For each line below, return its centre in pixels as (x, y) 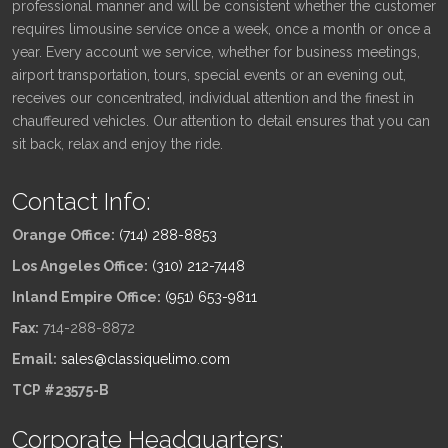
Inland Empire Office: (86, 296)
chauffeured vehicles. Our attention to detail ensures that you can (221, 120)
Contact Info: (81, 201)
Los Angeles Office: (80, 265)
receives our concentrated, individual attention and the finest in (213, 97)
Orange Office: (63, 234)
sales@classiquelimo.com (145, 358)
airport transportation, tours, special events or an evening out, (209, 74)
